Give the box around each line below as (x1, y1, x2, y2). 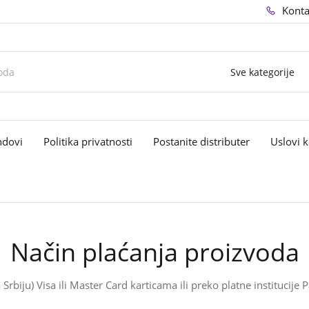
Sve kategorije (230, 65, 295, 79)
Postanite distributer (153, 134, 250, 148)
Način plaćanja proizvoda (10, 235, 299, 269)
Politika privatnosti (43, 134, 133, 148)
